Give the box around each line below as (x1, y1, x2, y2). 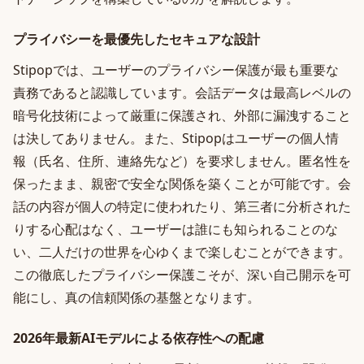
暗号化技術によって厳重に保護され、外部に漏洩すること (13, 106, 351, 124)
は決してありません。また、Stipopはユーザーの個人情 (13, 129, 339, 147)
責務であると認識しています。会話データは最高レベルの (13, 84, 351, 102)
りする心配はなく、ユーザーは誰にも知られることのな (13, 220, 338, 238)
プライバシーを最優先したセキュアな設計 (13, 30, 260, 48)
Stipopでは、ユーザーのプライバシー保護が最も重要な (13, 61, 339, 79)
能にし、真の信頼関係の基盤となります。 (13, 288, 260, 306)
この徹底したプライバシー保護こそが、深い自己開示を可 (13, 266, 351, 284)
